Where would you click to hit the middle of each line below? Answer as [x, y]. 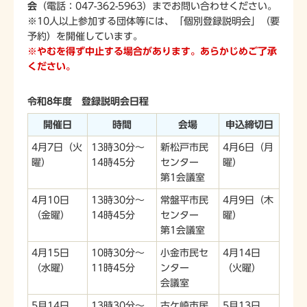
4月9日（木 [248, 200]
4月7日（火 [57, 147]
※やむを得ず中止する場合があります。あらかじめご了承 [152, 51]
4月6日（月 [248, 147]
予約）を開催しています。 [85, 36]
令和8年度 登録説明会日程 [88, 101]
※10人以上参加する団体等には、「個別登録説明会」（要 [153, 21]
